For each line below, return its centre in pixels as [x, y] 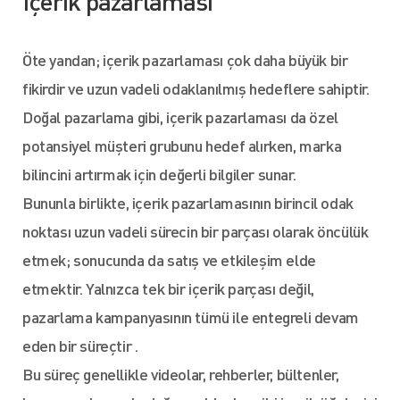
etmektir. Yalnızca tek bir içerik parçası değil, [168, 288]
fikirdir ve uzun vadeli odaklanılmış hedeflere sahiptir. [196, 88]
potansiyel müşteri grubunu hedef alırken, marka [182, 145]
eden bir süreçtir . [80, 345]
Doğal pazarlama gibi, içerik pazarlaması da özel [180, 117]
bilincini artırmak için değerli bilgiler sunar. [159, 174]
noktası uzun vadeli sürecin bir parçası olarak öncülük [196, 231]
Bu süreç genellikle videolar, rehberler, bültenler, [181, 374]
